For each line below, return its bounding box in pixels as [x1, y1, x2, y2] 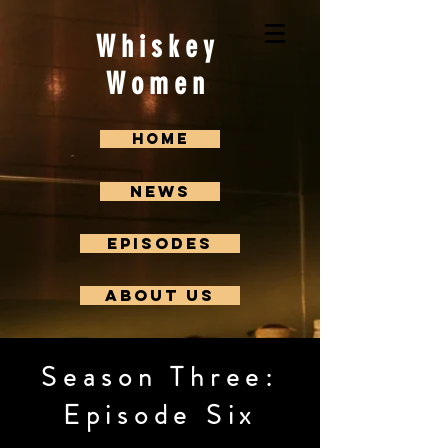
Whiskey [95, 29, 220, 65]
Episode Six [62, 396, 258, 434]
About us [105, 285, 215, 305]
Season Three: [41, 358, 279, 396]
